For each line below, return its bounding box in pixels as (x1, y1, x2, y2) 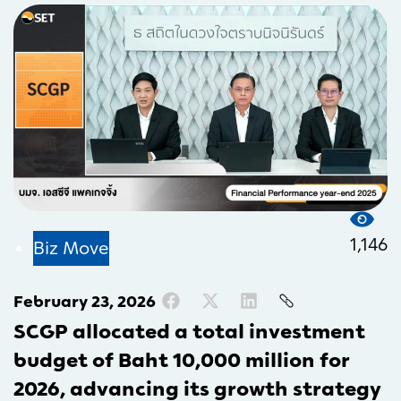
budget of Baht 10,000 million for (13, 349, 350, 372)
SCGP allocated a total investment (13, 320, 365, 344)
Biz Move (33, 238, 109, 259)
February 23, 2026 (13, 293, 156, 311)
